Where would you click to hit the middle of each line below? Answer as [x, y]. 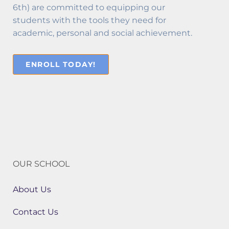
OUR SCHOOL [41, 164]
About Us [32, 190]
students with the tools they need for [89, 20]
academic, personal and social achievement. [102, 33]
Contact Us [36, 212]
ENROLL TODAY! [61, 65]
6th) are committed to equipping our [89, 7]
